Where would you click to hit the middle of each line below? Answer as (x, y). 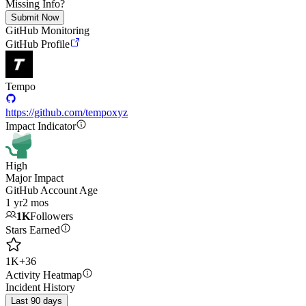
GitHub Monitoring (47, 30)
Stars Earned (33, 230)
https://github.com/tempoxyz (67, 112)
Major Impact (34, 178)
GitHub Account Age (52, 190)
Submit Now (35, 17)
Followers (52, 216)
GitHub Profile (38, 44)
